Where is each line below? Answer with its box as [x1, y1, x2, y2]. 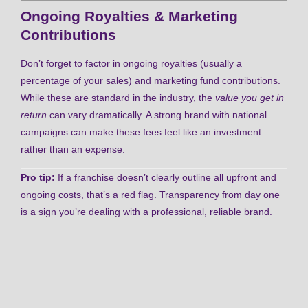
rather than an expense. [21, 143, 125, 155]
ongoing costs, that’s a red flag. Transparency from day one [21, 189, 280, 201]
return [21, 109, 47, 120]
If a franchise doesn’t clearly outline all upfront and [55, 172, 276, 184]
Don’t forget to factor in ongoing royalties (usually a [21, 57, 242, 69]
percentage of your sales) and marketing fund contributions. [21, 74, 280, 86]
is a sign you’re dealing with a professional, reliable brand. [21, 206, 272, 218]
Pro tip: [21, 172, 55, 184]
